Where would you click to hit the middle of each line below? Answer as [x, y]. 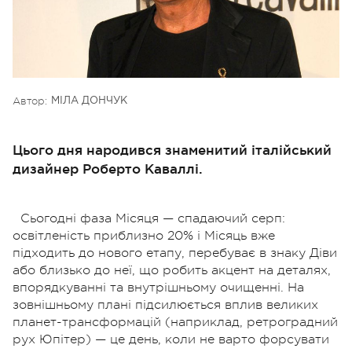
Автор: [30, 101]
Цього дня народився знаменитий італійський [172, 149]
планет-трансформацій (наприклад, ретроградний [175, 322]
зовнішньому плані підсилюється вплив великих [165, 304]
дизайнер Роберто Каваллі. [108, 168]
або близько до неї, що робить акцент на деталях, [172, 270]
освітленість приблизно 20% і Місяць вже [144, 235]
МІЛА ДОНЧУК [89, 101]
